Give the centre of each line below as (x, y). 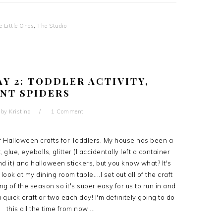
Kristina (20, 111)
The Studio (52, 26)
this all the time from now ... (51, 209)
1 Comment (67, 111)
